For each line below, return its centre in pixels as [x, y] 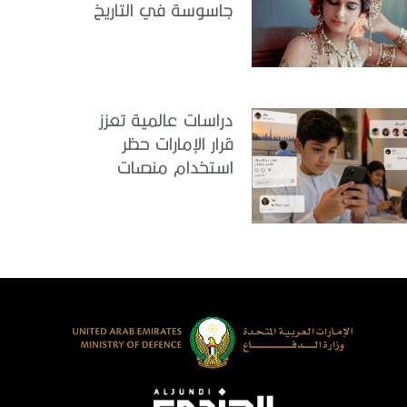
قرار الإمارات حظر [178, 143]
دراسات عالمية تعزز [166, 119]
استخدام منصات [175, 166]
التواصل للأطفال [175, 190]
